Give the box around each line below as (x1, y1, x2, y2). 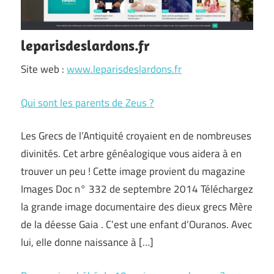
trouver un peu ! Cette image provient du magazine (21, 163, 245, 179)
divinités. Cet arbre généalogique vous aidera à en (21, 146, 242, 161)
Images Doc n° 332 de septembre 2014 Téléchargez (21, 181, 253, 197)
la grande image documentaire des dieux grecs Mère (21, 199, 253, 215)
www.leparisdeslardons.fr (67, 61, 182, 77)
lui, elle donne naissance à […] (21, 234, 154, 250)
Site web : (21, 61, 67, 77)
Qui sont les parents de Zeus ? (21, 94, 154, 111)
